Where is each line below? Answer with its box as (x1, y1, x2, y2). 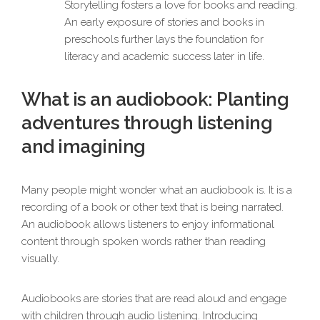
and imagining (21, 136, 146, 158)
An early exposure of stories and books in (64, 16, 264, 29)
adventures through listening (21, 112, 272, 134)
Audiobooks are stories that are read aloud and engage (21, 292, 286, 306)
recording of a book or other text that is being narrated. (21, 201, 284, 214)
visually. (21, 252, 59, 266)
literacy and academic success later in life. (64, 50, 264, 64)
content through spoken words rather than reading (21, 235, 266, 249)
